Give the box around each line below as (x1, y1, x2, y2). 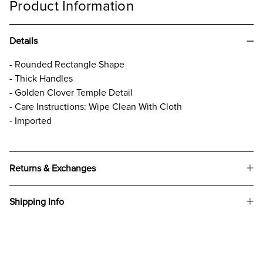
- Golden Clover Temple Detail (9, 86, 133, 99)
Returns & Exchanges (9, 162, 96, 174)
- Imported (9, 114, 52, 127)
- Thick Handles (9, 72, 73, 85)
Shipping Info (9, 195, 64, 208)
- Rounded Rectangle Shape (9, 58, 124, 70)
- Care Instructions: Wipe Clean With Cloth (9, 100, 182, 113)
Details (9, 35, 38, 47)
